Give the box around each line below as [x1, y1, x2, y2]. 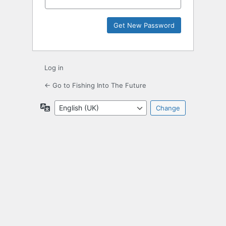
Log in [44, 64, 64, 72]
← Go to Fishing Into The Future [44, 81, 146, 90]
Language [50, 102, 83, 111]
